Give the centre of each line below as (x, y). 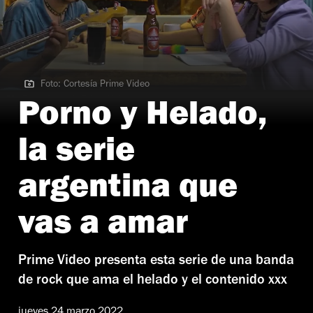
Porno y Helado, (143, 118)
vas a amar (103, 227)
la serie (77, 154)
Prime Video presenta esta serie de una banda (156, 262)
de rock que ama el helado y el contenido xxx (153, 281)
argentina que (128, 190)
